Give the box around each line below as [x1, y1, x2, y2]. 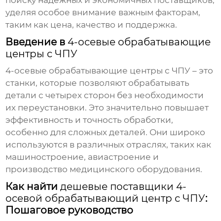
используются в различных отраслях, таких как [5, 140, 212, 150]
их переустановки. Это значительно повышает [5, 103, 209, 113]
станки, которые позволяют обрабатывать [5, 78, 190, 88]
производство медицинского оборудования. [5, 164, 203, 175]
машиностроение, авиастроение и [5, 152, 159, 162]
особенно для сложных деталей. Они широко [5, 127, 206, 138]
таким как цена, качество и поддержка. [5, 20, 178, 30]
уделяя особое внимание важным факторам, [5, 7, 201, 18]
